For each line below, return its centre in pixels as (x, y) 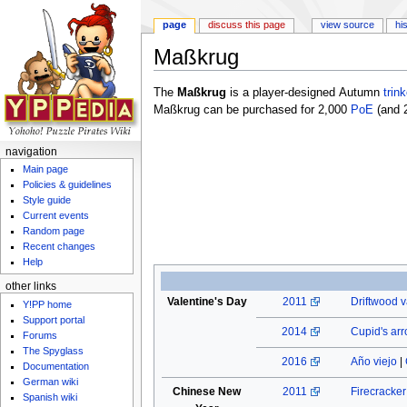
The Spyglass (54, 350)
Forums (40, 335)
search (278, 77)
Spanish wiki (50, 397)
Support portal (54, 319)
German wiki (51, 381)
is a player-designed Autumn (304, 93)
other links (30, 287)
